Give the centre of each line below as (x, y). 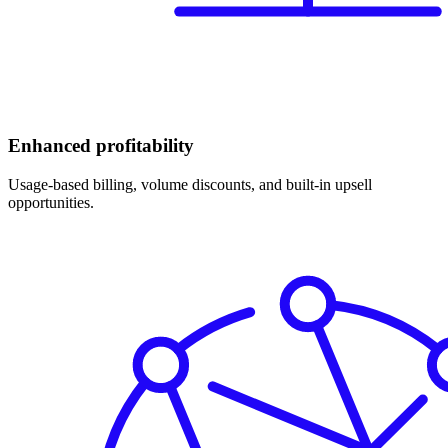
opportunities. (51, 202)
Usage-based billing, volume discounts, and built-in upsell (190, 184)
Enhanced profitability (101, 145)
